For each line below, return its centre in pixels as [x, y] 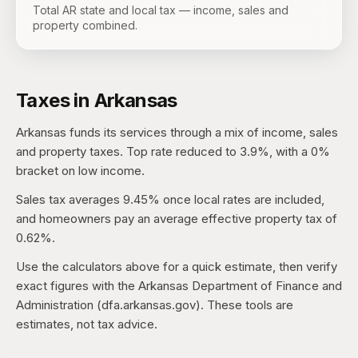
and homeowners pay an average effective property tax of [177, 219]
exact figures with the [77, 286]
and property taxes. [71, 151]
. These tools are [247, 305]
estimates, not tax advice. [87, 324]
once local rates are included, [242, 199]
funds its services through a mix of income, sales [202, 132]
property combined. [85, 25]
